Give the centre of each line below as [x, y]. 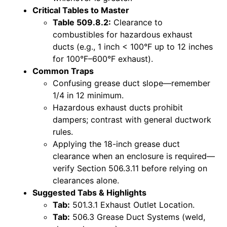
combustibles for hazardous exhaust [123, 34]
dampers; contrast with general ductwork [132, 119]
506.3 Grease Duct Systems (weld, [138, 217]
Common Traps [63, 71]
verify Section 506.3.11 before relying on [130, 168]
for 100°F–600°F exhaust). [103, 59]
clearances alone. [86, 180]
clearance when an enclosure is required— [134, 156]
